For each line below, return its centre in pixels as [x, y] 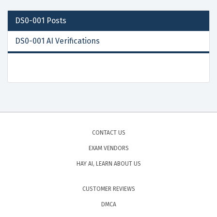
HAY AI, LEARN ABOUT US [108, 163]
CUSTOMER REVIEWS [108, 189]
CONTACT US [108, 132]
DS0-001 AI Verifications [57, 41]
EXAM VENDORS [108, 148]
